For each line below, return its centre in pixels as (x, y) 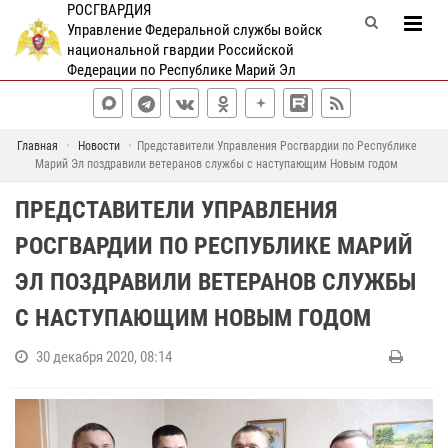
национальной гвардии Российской (180, 50)
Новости (98, 146)
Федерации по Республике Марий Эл (181, 70)
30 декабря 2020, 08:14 (104, 357)
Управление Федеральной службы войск (194, 30)
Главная (37, 146)
